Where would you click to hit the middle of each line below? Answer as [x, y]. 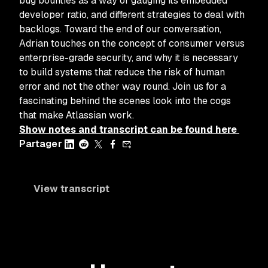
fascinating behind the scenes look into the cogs [125, 101]
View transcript [72, 189]
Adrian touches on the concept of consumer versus [132, 43]
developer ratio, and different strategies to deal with [132, 15]
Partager [41, 144]
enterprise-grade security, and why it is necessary [129, 58]
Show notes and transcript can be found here [129, 130]
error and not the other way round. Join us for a [123, 86]
